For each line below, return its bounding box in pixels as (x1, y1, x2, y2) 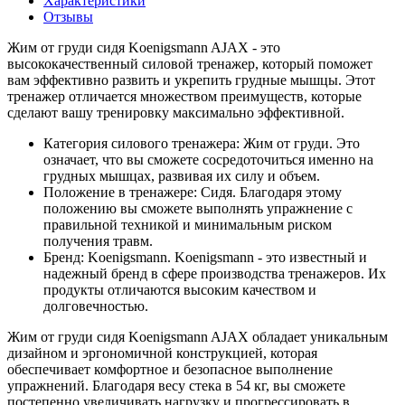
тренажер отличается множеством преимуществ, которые (7, 88, 362, 104)
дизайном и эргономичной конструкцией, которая (7, 344, 317, 361)
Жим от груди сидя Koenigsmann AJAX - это (7, 39, 280, 55)
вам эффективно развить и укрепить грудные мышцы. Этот (7, 71, 375, 88)
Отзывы (43, 8, 93, 24)
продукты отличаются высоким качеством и (43, 281, 316, 297)
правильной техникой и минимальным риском (43, 216, 332, 232)
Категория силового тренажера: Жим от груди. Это (43, 135, 360, 151)
